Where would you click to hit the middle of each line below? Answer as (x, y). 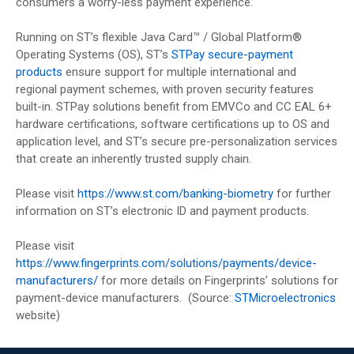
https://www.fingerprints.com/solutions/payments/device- (166, 263)
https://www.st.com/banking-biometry (177, 193)
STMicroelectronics (285, 298)
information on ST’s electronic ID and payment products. (162, 211)
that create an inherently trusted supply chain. (134, 158)
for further (304, 193)
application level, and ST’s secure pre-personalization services (177, 141)
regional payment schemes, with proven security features (165, 89)
